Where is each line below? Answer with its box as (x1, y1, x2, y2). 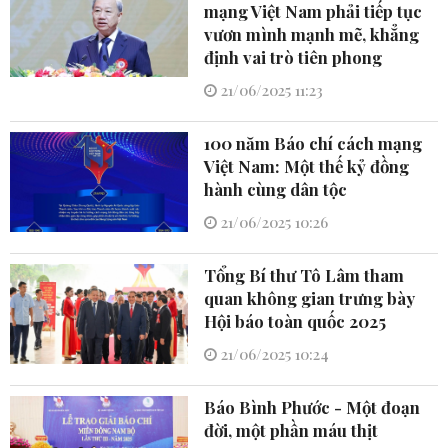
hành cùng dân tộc (204, 177, 348, 200)
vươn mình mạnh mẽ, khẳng (204, 22, 420, 45)
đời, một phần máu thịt (204, 418, 379, 441)
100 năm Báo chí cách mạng (204, 131, 423, 154)
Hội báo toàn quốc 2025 (204, 309, 387, 332)
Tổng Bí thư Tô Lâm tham (204, 263, 405, 286)
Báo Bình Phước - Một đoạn (204, 395, 421, 418)
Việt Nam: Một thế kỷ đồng (204, 154, 410, 177)
